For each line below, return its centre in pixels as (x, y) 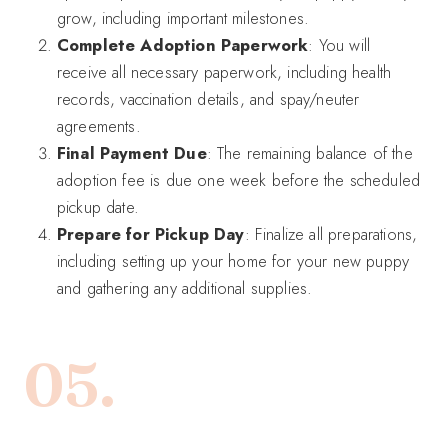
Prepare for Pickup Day (151, 233)
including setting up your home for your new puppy (233, 260)
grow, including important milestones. (183, 17)
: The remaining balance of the (309, 152)
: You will (339, 44)
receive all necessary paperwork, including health (224, 71)
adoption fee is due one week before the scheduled (239, 179)
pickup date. (98, 206)
